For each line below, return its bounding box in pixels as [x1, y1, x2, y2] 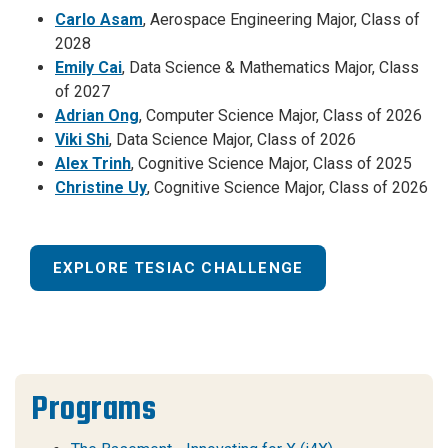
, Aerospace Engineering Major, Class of [143, 9, 420, 29]
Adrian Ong [55, 105, 139, 125]
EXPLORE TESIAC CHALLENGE [52, 258, 304, 277]
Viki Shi [55, 129, 109, 149]
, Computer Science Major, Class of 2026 [139, 105, 422, 125]
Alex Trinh [55, 153, 131, 173]
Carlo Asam [55, 9, 143, 29]
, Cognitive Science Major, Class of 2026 [147, 177, 428, 197]
